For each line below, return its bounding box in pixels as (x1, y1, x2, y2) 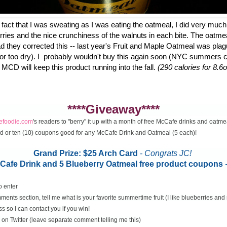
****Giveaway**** (67, 102, 160, 116)
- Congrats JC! (140, 148, 194, 158)
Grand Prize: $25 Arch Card (33, 148, 140, 158)
